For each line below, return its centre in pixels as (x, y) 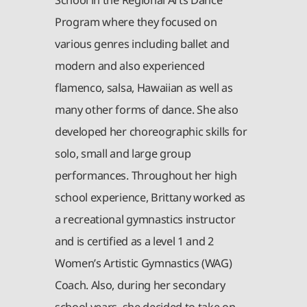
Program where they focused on (136, 22)
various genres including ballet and (142, 44)
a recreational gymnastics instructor (145, 219)
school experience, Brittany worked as (150, 197)
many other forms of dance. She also (147, 109)
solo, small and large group (123, 153)
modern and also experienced (130, 65)
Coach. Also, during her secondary (140, 285)
